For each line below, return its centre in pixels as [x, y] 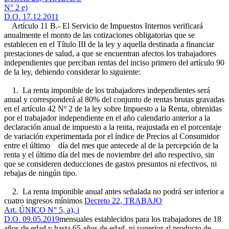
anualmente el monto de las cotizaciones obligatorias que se [99, 35]
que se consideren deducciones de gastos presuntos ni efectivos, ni [110, 164]
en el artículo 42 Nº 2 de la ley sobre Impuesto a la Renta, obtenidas [113, 109]
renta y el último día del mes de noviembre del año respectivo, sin [109, 155]
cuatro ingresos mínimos [44, 201]
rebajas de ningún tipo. [41, 173]
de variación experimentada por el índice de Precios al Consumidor [112, 136]
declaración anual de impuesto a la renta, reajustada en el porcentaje [113, 127]
